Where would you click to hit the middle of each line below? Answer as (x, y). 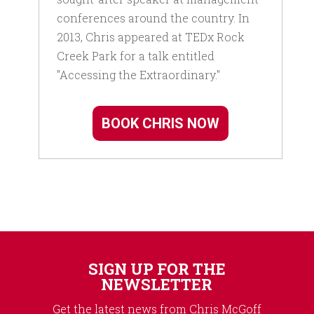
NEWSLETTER (157, 284)
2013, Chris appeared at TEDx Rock (150, 36)
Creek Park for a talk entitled (135, 55)
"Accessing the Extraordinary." (138, 74)
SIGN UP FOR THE (157, 268)
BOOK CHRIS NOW (160, 123)
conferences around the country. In (153, 18)
